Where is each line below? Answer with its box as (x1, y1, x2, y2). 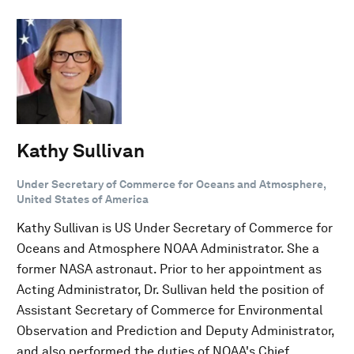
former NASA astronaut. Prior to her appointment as (17, 261, 322, 277)
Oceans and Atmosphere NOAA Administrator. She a (17, 240, 319, 256)
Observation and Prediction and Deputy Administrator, (17, 322, 334, 338)
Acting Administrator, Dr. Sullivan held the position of (17, 281, 324, 297)
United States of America (17, 192, 149, 205)
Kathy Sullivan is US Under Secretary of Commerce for (17, 220, 333, 235)
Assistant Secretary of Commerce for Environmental (17, 302, 322, 318)
